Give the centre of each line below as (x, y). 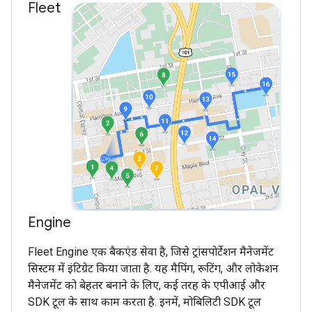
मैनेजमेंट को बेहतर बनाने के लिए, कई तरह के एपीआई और (147, 285)
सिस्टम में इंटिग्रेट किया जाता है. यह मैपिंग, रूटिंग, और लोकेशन (153, 268)
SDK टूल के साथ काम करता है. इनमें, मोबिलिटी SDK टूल (145, 302)
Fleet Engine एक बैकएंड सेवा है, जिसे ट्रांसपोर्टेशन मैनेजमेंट (151, 252)
